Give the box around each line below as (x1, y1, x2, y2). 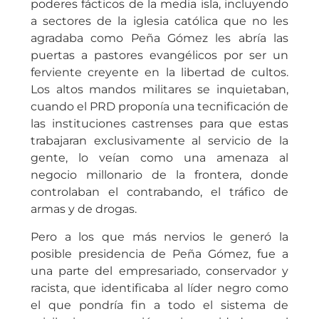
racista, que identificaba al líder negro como (30, 281, 289, 295)
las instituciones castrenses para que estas (30, 117, 289, 131)
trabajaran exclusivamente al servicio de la (30, 134, 289, 148)
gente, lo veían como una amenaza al (30, 151, 289, 165)
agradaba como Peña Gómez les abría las (30, 31, 289, 46)
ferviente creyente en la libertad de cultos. (30, 66, 289, 80)
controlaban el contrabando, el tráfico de (30, 185, 289, 199)
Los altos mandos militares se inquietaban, (30, 83, 289, 97)
